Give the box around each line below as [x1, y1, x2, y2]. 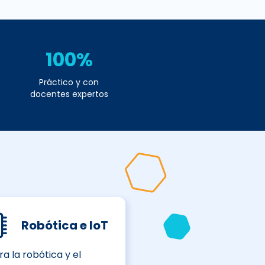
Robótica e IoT [21, 217, 108, 234]
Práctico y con [39, 76, 99, 89]
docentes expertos [30, 88, 108, 101]
